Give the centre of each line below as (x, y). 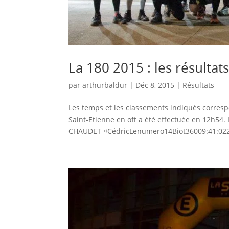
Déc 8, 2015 (155, 85)
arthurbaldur (105, 85)
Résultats (199, 85)
